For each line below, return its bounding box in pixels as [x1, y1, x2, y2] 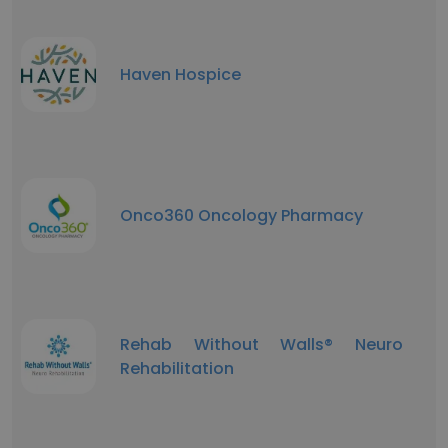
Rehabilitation [120, 356, 234, 380]
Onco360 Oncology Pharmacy [120, 203, 363, 227]
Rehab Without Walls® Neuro [120, 332, 403, 356]
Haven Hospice [120, 62, 241, 86]
